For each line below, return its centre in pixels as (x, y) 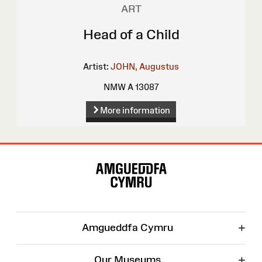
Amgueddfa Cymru (127, 227)
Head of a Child (131, 34)
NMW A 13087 (131, 87)
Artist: (96, 66)
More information (135, 111)
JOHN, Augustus (145, 66)
